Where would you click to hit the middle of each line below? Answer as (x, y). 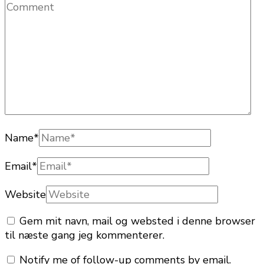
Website (25, 194)
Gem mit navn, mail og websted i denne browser (137, 221)
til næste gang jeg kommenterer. (85, 235)
